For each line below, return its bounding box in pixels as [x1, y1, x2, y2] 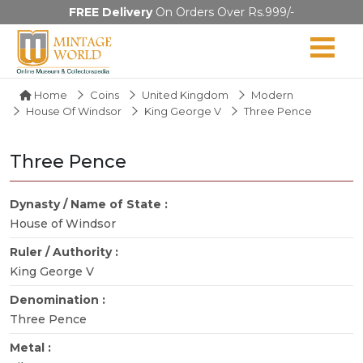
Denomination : [10, 292, 109, 307]
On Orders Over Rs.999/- [152, 5, 294, 19]
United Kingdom [142, 88, 228, 101]
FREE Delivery [69, 5, 152, 19]
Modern [251, 88, 293, 101]
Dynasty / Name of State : [10, 196, 171, 211]
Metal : [10, 340, 54, 355]
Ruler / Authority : [10, 244, 122, 259]
